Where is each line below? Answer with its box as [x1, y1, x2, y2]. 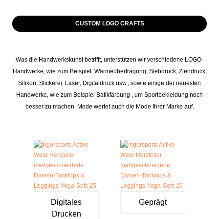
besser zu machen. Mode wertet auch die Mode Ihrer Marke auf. [25, 103, 194, 110]
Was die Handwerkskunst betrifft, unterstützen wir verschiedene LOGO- [16, 56, 203, 63]
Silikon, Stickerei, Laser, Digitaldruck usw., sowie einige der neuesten [18, 79, 201, 87]
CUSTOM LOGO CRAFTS [75, 20, 144, 27]
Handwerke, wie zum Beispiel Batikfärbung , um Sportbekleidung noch [16, 91, 203, 98]
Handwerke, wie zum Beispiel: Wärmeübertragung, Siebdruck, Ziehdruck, [12, 67, 207, 75]
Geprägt [138, 198, 167, 207]
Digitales [51, 198, 82, 207]
